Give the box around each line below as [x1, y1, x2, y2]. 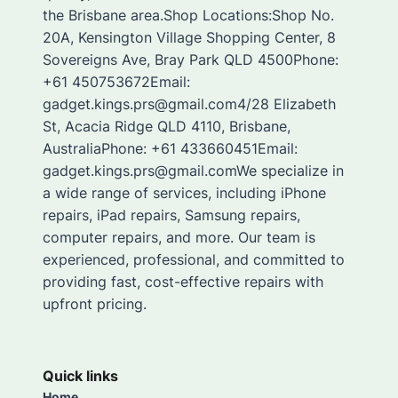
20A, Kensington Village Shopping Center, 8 [43, 28, 336, 46]
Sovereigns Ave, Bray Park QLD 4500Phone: [43, 50, 338, 68]
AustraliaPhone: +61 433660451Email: [43, 139, 298, 157]
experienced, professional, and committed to [43, 250, 345, 268]
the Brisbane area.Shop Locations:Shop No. [43, 5, 334, 24]
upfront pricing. [43, 294, 147, 313]
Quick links [43, 366, 118, 385]
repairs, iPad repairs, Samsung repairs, [43, 205, 300, 224]
